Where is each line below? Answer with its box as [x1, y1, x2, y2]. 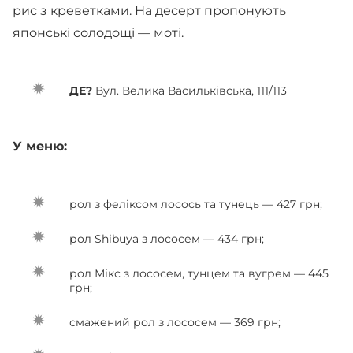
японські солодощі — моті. [13, 25, 187, 40]
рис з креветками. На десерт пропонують [13, 3, 286, 18]
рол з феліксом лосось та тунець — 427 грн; [69, 197, 322, 211]
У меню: [13, 139, 71, 154]
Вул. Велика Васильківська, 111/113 [92, 84, 287, 98]
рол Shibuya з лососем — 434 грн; [69, 232, 264, 246]
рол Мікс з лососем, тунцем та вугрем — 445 [69, 266, 329, 281]
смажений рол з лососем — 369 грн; [69, 315, 281, 329]
